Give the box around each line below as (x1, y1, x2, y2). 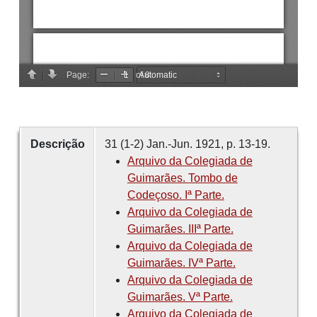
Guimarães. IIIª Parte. (127, 223, 234, 236)
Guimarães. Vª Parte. (127, 291, 233, 304)
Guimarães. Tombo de (127, 172, 238, 185)
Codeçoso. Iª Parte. (127, 189, 224, 202)
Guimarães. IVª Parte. (127, 257, 236, 270)
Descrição (30, 138, 85, 151)
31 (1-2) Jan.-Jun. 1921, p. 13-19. (104, 138, 270, 151)
